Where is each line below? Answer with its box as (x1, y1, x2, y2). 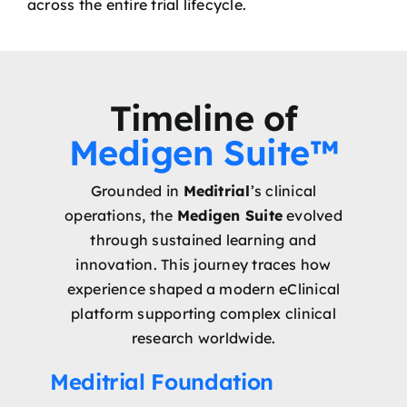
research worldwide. (131, 329, 276, 348)
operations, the (65, 206, 177, 225)
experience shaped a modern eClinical (66, 280, 341, 299)
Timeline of (109, 96, 298, 141)
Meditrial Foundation (49, 368, 273, 396)
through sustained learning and (90, 231, 317, 250)
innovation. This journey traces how (75, 255, 332, 274)
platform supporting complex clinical (71, 304, 336, 323)
